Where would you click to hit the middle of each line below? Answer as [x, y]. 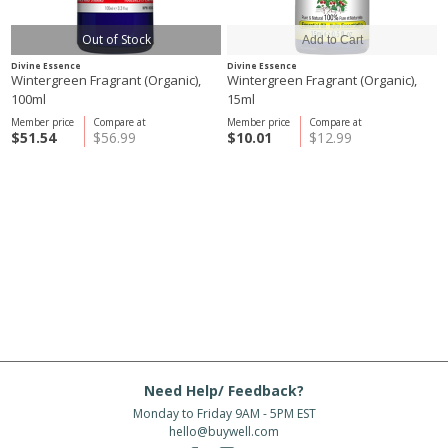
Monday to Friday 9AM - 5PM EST [224, 413]
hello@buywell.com [224, 431]
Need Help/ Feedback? [224, 390]
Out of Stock [116, 39]
